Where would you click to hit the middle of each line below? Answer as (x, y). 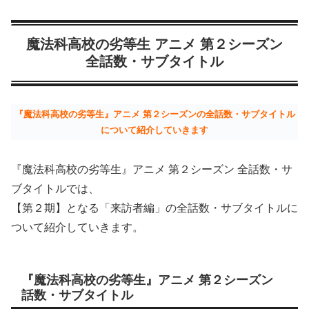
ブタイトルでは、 (55, 188)
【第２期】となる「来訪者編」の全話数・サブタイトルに (154, 208)
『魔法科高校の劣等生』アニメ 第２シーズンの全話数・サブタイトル (154, 114)
